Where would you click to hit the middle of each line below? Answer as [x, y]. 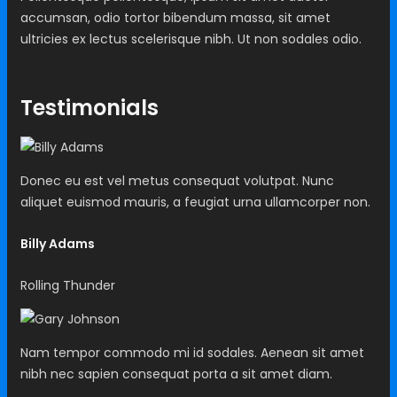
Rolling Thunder [68, 286]
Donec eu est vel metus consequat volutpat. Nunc [177, 180]
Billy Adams [58, 244]
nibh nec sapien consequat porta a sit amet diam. [176, 374]
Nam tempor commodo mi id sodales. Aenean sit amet [192, 353]
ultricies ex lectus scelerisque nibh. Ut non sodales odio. [191, 39]
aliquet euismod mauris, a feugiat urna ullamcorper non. [195, 202]
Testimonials [90, 107]
